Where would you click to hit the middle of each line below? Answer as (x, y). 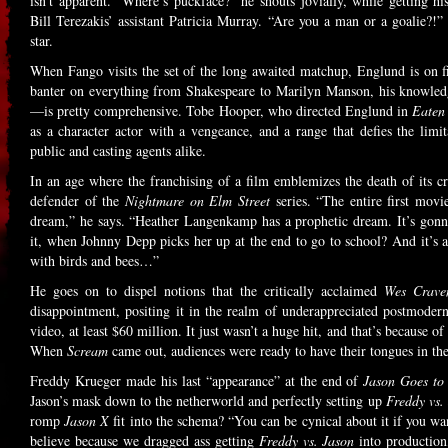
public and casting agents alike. (118, 150)
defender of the (77, 200)
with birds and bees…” (94, 260)
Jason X (87, 420)
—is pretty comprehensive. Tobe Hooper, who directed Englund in (221, 110)
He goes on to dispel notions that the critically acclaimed (207, 290)
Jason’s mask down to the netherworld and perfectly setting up (208, 400)
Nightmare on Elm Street (197, 200)
